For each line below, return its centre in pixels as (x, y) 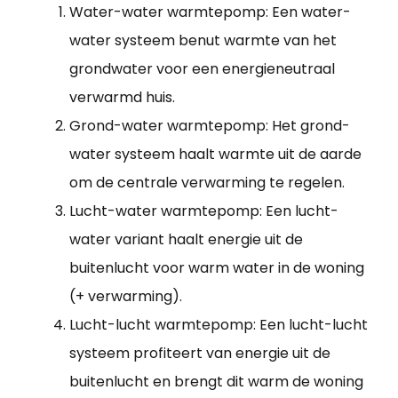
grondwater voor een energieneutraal (202, 69)
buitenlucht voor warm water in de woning (217, 268)
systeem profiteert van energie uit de (200, 354)
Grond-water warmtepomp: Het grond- (210, 126)
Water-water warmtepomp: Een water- (210, 12)
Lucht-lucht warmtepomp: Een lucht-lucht (219, 325)
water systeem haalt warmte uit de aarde (215, 155)
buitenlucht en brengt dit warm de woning (216, 382)
